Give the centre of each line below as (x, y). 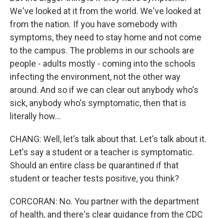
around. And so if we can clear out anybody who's (104, 90)
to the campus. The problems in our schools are (102, 50)
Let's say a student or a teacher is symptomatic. (102, 152)
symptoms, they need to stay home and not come (106, 37)
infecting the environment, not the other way (95, 77)
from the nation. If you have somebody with (93, 24)
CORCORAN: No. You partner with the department (104, 201)
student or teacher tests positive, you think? (94, 178)
